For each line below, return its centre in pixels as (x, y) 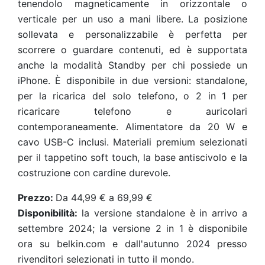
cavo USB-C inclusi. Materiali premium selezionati (132, 142)
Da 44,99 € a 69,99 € (104, 198)
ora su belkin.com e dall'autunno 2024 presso (132, 244)
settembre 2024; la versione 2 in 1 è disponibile (132, 228)
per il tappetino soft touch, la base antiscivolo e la (132, 157)
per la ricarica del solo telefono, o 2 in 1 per (132, 96)
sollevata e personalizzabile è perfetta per (132, 34)
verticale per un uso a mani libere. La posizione (132, 19)
